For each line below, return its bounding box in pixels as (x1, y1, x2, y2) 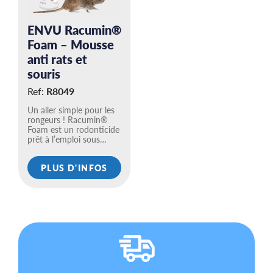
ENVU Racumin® (27, 21, 121, 38)
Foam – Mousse (27, 36, 114, 53)
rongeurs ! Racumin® (27, 113, 108, 126)
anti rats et (27, 51, 87, 68)
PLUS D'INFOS (41, 161, 108, 174)
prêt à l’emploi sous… (27, 133, 107, 145)
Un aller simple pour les (27, 104, 115, 116)
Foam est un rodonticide (27, 123, 119, 135)
